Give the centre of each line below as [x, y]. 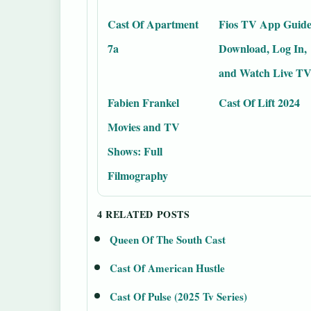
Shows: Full [135, 151]
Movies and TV [144, 127]
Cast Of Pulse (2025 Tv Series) [178, 297]
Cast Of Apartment [153, 24]
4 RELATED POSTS [144, 215]
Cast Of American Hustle [167, 268]
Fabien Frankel [143, 103]
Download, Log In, [263, 49]
